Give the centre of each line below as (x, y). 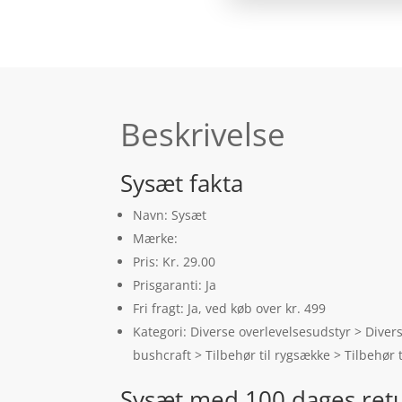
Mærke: (156, 238)
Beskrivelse (203, 135)
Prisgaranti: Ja (175, 284)
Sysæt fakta (182, 183)
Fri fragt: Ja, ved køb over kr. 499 (230, 308)
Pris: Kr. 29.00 (175, 261)
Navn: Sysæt (170, 214)
